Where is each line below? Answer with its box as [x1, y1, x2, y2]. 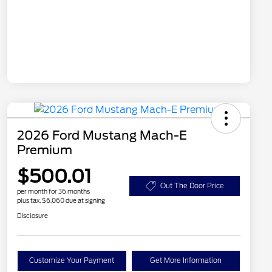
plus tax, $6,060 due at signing [17, 196, 105, 204]
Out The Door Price [160, 181, 224, 190]
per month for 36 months [17, 187, 90, 195]
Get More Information [149, 256, 222, 265]
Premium [17, 142, 72, 157]
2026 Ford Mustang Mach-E [17, 127, 187, 143]
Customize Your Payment [29, 256, 115, 265]
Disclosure [17, 211, 48, 219]
